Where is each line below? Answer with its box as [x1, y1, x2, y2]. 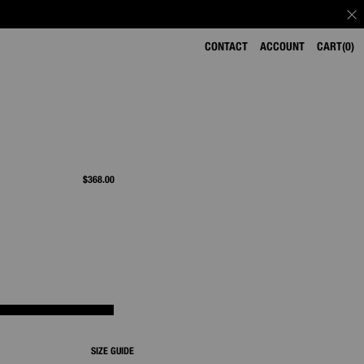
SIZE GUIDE [91, 344, 134, 357]
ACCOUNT [260, 40, 305, 53]
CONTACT [205, 40, 248, 53]
